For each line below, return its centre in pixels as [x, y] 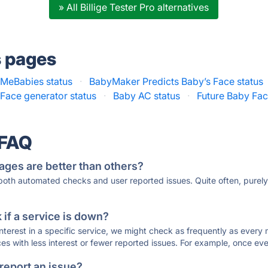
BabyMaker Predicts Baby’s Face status [176, 81]
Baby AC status [147, 96]
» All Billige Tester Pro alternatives [134, 7]
